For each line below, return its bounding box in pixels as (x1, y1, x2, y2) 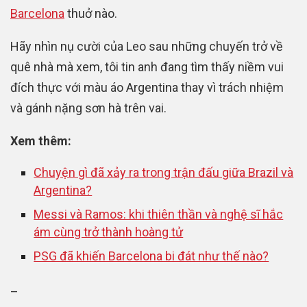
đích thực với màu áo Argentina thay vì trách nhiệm (10, 79, 284, 95)
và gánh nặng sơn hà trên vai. (10, 100, 167, 115)
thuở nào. (64, 5, 117, 21)
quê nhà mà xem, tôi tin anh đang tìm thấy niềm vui (10, 59, 284, 74)
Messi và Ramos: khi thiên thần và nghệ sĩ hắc (34, 206, 284, 221)
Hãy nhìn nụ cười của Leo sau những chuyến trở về (10, 38, 283, 53)
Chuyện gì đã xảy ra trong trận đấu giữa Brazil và (34, 164, 294, 180)
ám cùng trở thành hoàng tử (34, 224, 184, 239)
